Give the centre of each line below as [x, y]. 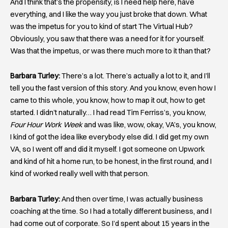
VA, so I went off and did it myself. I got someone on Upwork [107, 149]
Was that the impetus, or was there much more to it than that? [110, 51]
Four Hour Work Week [46, 125]
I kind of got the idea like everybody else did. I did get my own [109, 137]
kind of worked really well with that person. [80, 174]
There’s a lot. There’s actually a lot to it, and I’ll [135, 76]
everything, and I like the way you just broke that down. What [109, 14]
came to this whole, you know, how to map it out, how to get [108, 101]
